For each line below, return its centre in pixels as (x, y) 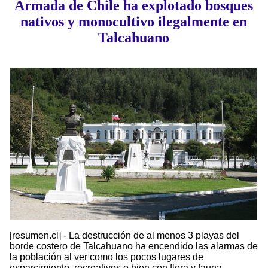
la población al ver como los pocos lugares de (106, 257)
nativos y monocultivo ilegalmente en (134, 22)
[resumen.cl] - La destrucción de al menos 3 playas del (124, 236)
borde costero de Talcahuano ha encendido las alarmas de (134, 246)
